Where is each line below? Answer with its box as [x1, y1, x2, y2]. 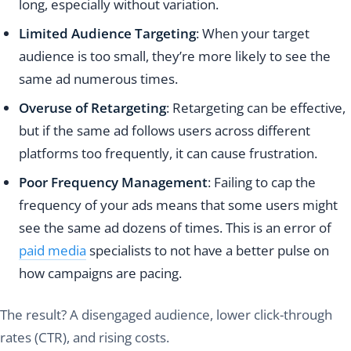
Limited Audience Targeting [19, 24, 196, 43]
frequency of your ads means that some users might [19, 196, 338, 215]
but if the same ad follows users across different [19, 121, 310, 140]
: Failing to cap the [208, 173, 316, 192]
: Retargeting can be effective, [166, 99, 346, 118]
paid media [19, 241, 86, 260]
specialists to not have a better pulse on [86, 241, 329, 260]
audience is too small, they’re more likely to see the [19, 47, 331, 66]
